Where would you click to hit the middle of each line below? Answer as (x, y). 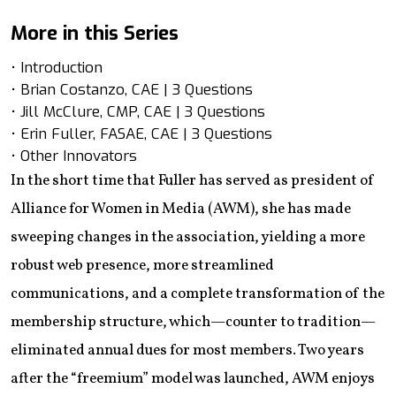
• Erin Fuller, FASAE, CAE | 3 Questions (141, 133)
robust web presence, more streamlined (142, 265)
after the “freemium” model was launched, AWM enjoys (193, 378)
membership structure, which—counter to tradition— (193, 322)
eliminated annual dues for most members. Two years (187, 350)
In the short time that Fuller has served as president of (193, 180)
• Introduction (57, 67)
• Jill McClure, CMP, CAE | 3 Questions (138, 111)
